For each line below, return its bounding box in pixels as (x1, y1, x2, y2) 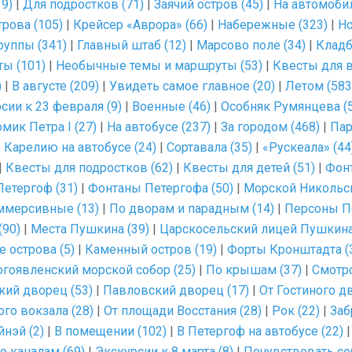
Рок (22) (272, 303, 320, 318)
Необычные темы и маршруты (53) (56, 58, 262, 73)
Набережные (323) (218, 17, 328, 32)
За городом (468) (221, 119, 320, 134)
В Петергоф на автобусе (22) (177, 324, 343, 339)
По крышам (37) (206, 262, 302, 277)
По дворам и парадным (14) (109, 201, 274, 216)
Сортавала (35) (167, 140, 252, 155)
